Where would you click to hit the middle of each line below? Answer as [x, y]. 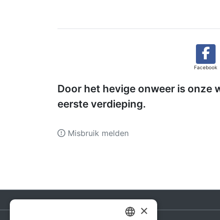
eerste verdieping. [102, 104]
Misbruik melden [97, 133]
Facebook [206, 68]
